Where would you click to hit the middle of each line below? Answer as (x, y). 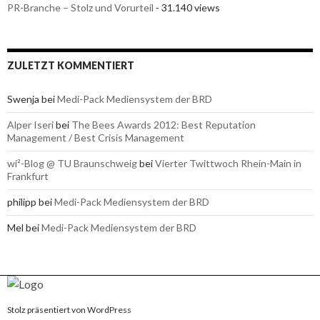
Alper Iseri (30, 124)
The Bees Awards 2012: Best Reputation (164, 124)
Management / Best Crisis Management (96, 137)
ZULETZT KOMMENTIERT (71, 65)
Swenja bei (32, 99)
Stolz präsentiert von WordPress (69, 309)
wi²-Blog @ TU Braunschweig (72, 163)
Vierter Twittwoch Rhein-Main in (228, 163)
